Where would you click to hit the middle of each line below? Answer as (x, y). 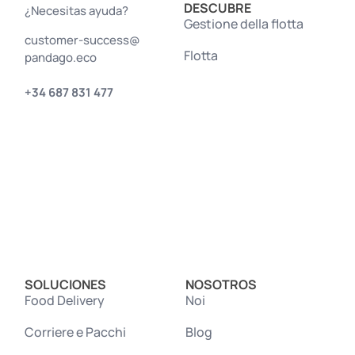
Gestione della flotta (244, 23)
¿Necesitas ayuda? (77, 10)
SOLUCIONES (66, 284)
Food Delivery (65, 300)
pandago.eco (61, 57)
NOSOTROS (221, 284)
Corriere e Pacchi (76, 332)
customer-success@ (83, 40)
